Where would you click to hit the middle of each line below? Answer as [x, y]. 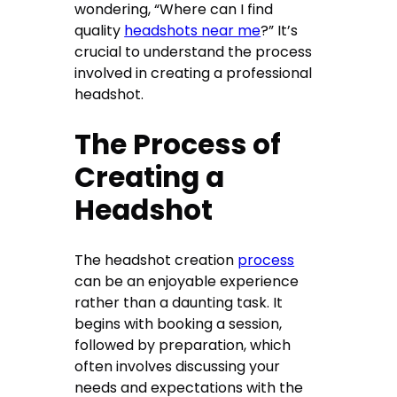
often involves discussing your [178, 367]
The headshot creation [156, 261]
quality [100, 31]
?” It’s [280, 31]
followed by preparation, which [183, 346]
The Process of [178, 145]
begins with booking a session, [179, 324]
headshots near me [193, 31]
